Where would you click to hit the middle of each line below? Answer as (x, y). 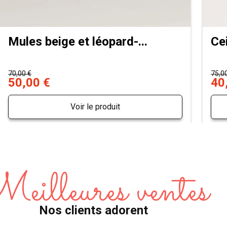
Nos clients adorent (93, 210)
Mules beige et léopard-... (78, 41)
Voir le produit (95, 107)
